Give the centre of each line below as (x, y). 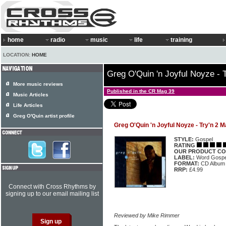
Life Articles (28, 105)
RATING (185, 145)
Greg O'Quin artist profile (44, 116)
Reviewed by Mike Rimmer (147, 215)
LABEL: (184, 157)
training (181, 40)
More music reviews (38, 84)
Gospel (203, 139)
